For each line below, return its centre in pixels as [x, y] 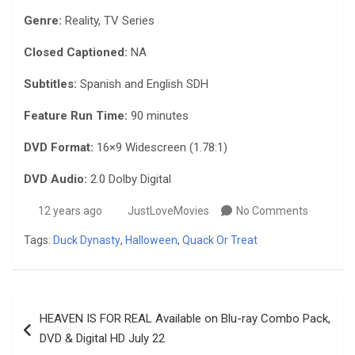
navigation [57, 330]
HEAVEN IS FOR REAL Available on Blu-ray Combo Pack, [185, 319]
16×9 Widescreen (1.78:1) [160, 148]
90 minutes [160, 116]
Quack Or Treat [220, 240]
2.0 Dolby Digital [129, 179]
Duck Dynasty [87, 240]
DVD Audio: [55, 179]
